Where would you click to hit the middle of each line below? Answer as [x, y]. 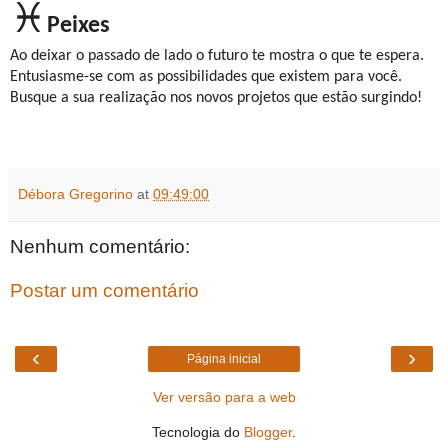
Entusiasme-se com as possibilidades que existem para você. [206, 76]
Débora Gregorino [75, 193]
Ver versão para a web [224, 396]
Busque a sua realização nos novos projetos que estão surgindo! [216, 97]
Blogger [268, 431]
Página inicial [224, 358]
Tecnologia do [198, 431]
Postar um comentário [104, 290]
